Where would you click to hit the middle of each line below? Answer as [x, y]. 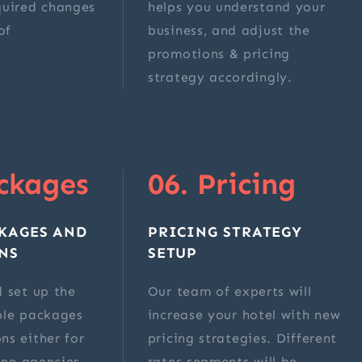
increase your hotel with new [244, 315]
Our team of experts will [229, 292]
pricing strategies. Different [242, 339]
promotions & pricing [219, 54]
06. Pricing [221, 184]
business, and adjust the [229, 31]
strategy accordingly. [220, 78]
